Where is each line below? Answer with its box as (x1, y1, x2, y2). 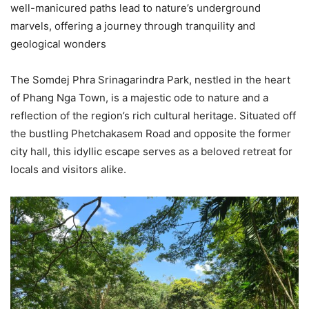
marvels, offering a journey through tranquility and (10, 19, 255, 32)
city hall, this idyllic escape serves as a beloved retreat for (10, 145, 292, 158)
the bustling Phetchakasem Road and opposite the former (10, 127, 291, 140)
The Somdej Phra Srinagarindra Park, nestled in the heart (10, 73, 290, 86)
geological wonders (10, 37, 106, 50)
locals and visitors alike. (10, 163, 126, 176)
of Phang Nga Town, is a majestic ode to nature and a (10, 91, 268, 104)
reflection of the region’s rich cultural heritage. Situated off (10, 109, 296, 122)
